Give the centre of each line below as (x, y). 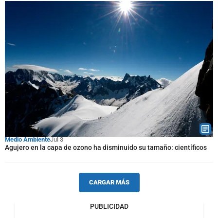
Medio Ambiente (27, 139)
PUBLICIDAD (109, 206)
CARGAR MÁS (109, 182)
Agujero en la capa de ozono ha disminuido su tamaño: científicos (106, 147)
